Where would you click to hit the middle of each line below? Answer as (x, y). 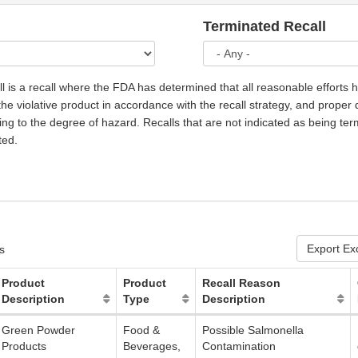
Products (24, 346)
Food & (141, 330)
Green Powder (38, 330)
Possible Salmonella (253, 330)
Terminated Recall (265, 27)
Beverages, (152, 346)
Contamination (239, 346)
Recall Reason (241, 283)
